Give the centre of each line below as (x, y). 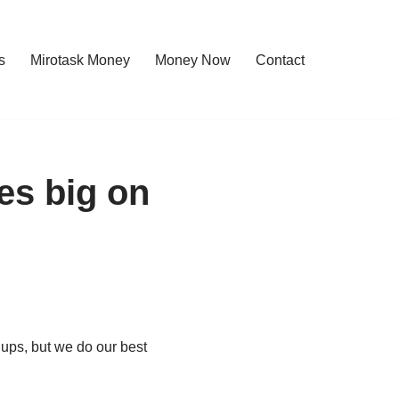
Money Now (193, 60)
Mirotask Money (80, 60)
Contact (280, 60)
